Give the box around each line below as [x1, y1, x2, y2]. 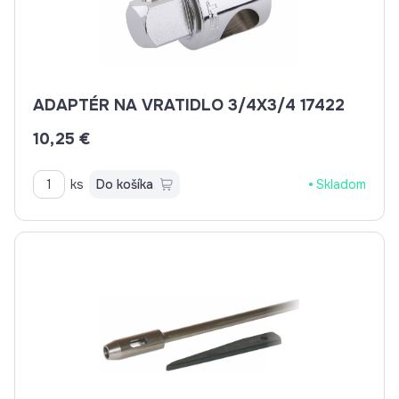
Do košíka [96, 176, 153, 192]
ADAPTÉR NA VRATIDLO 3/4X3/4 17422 [300, 95, 345, 115]
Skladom [316, 176, 366, 192]
